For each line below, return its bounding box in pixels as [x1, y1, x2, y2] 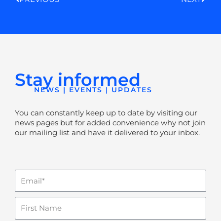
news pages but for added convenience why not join [15, 117, 206, 127]
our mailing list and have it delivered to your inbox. [15, 127, 200, 137]
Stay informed [15, 69, 141, 90]
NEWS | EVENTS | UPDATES [34, 85, 152, 95]
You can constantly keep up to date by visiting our [15, 108, 197, 117]
